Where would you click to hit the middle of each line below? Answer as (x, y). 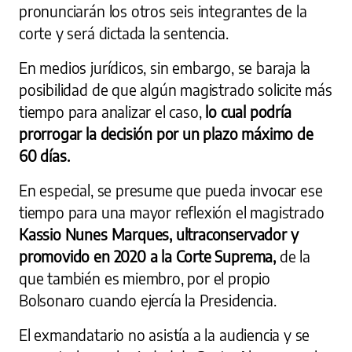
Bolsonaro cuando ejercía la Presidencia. (148, 300)
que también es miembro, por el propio (145, 278)
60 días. (44, 155)
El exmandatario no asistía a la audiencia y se (165, 334)
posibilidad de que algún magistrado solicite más (176, 89)
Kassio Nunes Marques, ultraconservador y (159, 234)
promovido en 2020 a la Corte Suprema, (149, 256)
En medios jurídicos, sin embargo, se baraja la (165, 67)
